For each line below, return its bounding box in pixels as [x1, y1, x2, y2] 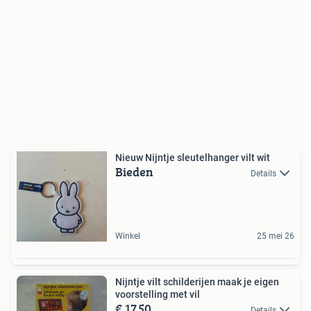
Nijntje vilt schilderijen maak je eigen [115, 276, 279, 287]
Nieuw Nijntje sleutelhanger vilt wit [115, 152, 270, 163]
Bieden [115, 162, 153, 181]
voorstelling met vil [115, 289, 200, 300]
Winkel [115, 231, 140, 241]
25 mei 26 [257, 231, 294, 241]
